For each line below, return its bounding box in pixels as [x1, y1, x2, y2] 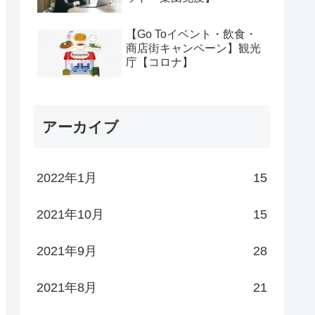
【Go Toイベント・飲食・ [126, 27, 257, 40]
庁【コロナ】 [126, 56, 193, 68]
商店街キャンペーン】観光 [126, 41, 261, 54]
